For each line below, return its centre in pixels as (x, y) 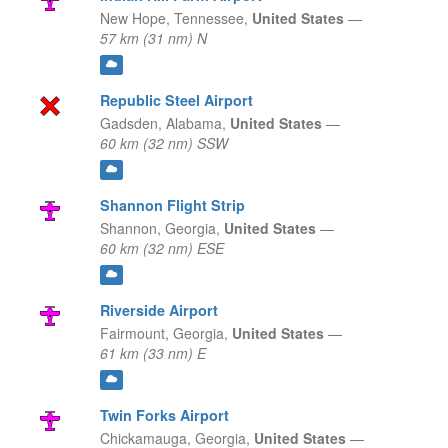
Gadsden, (130, 123)
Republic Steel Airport (176, 100)
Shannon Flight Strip (172, 205)
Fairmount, (134, 333)
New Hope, (134, 18)
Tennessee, (212, 18)
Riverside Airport (158, 310)
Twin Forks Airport (164, 415)
